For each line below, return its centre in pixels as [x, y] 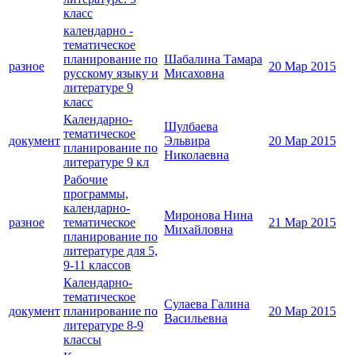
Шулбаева [191, 127]
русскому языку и [111, 74]
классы [82, 340]
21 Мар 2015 [302, 223]
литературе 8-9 [103, 326]
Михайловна [198, 230]
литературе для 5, [111, 251]
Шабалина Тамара [213, 59]
